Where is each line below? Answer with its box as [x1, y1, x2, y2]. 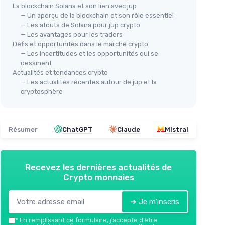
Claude [117, 125, 140, 133]
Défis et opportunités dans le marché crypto [13, 40, 148, 48]
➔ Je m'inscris [130, 197, 179, 206]
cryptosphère [21, 87, 63, 95]
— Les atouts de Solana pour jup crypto [21, 21, 140, 29]
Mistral [165, 125, 188, 133]
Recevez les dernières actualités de [25, 162, 172, 172]
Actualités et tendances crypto [13, 68, 108, 76]
